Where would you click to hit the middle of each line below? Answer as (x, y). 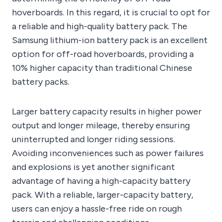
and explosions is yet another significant (93, 167)
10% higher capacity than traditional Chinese (102, 68)
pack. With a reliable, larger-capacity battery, (103, 195)
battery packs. (41, 82)
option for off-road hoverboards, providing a (103, 54)
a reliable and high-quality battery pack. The (100, 27)
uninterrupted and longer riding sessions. (93, 139)
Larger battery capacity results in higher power (107, 112)
